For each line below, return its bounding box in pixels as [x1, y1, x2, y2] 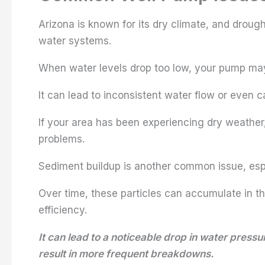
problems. [38, 132, 85, 145]
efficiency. [38, 203, 87, 216]
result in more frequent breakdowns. [38, 247, 214, 260]
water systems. [38, 34, 111, 47]
